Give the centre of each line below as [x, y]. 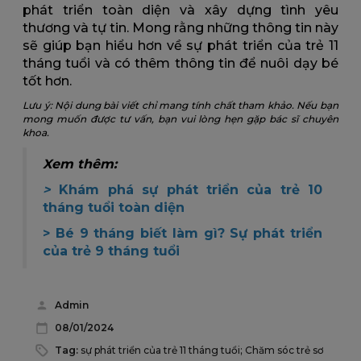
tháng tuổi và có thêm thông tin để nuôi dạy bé [180, 64]
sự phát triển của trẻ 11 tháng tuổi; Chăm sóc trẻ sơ [202, 351]
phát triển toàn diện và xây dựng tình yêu [180, 10]
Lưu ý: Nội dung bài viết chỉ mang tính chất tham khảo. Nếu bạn [180, 106]
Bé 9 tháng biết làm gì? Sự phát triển [189, 234]
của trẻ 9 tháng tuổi [111, 251]
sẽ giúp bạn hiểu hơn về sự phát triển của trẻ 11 [180, 46]
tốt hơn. [49, 81]
